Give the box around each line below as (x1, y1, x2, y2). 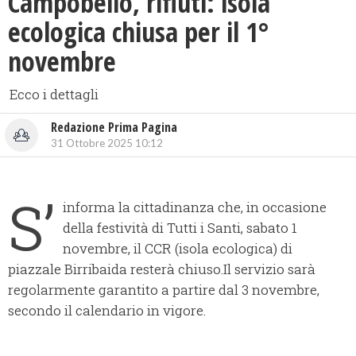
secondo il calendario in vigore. (8, 301, 206, 320)
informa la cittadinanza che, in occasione (63, 198, 327, 217)
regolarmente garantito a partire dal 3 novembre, (8, 281, 319, 300)
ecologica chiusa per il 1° (8, 14, 269, 51)
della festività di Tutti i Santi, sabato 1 (63, 219, 297, 238)
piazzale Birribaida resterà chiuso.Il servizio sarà (8, 260, 315, 279)
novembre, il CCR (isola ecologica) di (63, 239, 292, 258)
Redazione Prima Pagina (51, 118, 177, 137)
